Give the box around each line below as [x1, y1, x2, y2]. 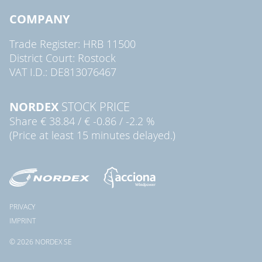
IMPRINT [9, 216, 36, 225]
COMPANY [9, 11, 70, 27]
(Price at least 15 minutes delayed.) [9, 127, 175, 142]
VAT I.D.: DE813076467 [9, 64, 116, 79]
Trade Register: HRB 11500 [9, 36, 136, 51]
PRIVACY [9, 202, 35, 211]
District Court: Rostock [9, 50, 116, 65]
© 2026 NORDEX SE [9, 237, 72, 246]
